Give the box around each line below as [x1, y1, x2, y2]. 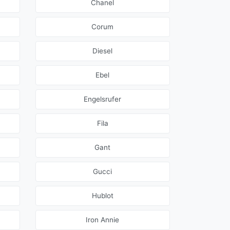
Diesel [92, 47, 113, 55]
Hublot [91, 191, 113, 200]
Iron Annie [86, 216, 120, 224]
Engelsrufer [84, 95, 122, 104]
